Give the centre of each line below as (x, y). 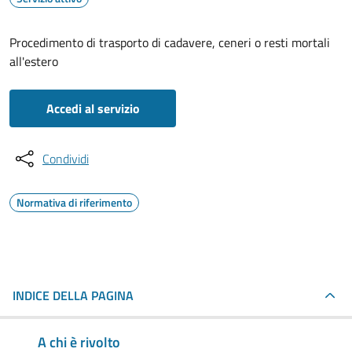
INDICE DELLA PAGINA (73, 295)
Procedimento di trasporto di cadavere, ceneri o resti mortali (170, 42)
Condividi (66, 159)
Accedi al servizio (93, 108)
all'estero (34, 61)
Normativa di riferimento (74, 202)
